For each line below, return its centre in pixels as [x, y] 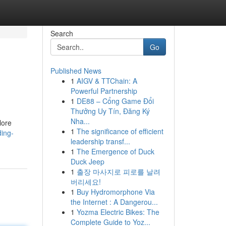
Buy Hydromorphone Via [116, 192]
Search [62, 33]
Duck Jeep [87, 161]
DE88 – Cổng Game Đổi [115, 101]
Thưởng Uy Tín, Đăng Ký [110, 111]
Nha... [80, 121]
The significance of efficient [120, 131]
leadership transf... [100, 141]
